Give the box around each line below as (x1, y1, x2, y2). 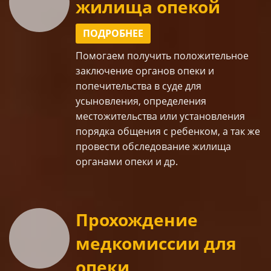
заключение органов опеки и (76, 64, 214, 78)
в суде (154, 79, 183, 93)
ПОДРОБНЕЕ (82, 27, 143, 41)
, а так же (218, 125, 260, 139)
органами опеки (76, 155, 153, 169)
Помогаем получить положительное (76, 49, 249, 63)
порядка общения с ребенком (76, 125, 218, 139)
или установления (157, 109, 245, 123)
